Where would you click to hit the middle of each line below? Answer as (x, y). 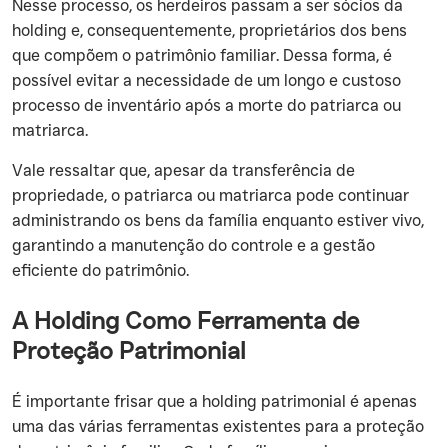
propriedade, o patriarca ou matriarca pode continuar (210, 195)
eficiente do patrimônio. (100, 270)
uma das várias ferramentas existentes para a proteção (218, 426)
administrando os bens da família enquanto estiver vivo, (218, 220)
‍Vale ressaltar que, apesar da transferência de (183, 170)
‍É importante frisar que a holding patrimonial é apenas (214, 401)
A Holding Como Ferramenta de (185, 320)
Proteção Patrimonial (129, 350)
